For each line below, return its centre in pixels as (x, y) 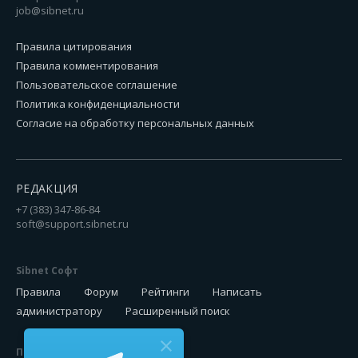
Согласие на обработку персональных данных (135, 123)
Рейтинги (165, 292)
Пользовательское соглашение (97, 85)
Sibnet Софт (47, 270)
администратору (59, 311)
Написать (237, 292)
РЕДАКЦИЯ (47, 188)
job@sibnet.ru (50, 10)
